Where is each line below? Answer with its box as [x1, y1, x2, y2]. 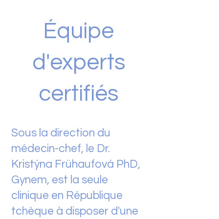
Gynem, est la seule [11, 174, 108, 186]
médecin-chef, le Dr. [11, 143, 110, 154]
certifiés [39, 82, 118, 106]
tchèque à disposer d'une [11, 205, 138, 217]
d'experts [32, 51, 125, 74]
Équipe [43, 20, 114, 43]
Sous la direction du [11, 127, 110, 139]
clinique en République [11, 190, 123, 201]
